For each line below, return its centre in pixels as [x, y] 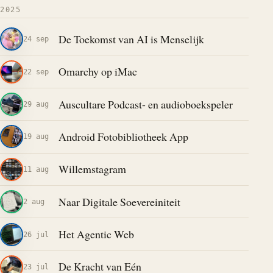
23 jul [36, 266]
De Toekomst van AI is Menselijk [131, 39]
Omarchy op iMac [97, 72]
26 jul [36, 234]
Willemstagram [92, 169]
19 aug [36, 136]
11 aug [36, 169]
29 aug [36, 104]
